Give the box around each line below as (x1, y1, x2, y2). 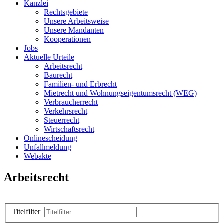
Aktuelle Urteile (24, 52, 74, 61)
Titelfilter (12, 207, 44, 216)
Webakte (24, 151, 51, 160)
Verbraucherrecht (44, 97, 98, 106)
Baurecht (44, 70, 72, 79)
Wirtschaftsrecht (44, 124, 94, 133)
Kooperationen (44, 34, 91, 43)
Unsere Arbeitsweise (44, 16, 109, 25)
